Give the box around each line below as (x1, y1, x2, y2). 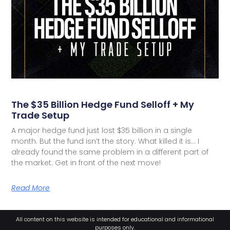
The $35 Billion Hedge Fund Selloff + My (11, 98, 195, 111)
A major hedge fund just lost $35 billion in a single (11, 125, 193, 136)
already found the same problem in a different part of (11, 147, 209, 158)
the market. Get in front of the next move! (11, 158, 161, 168)
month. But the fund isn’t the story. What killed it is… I (11, 136, 200, 147)
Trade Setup (11, 109, 70, 122)
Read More (11, 183, 50, 194)
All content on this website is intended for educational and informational (16, 215, 214, 224)
